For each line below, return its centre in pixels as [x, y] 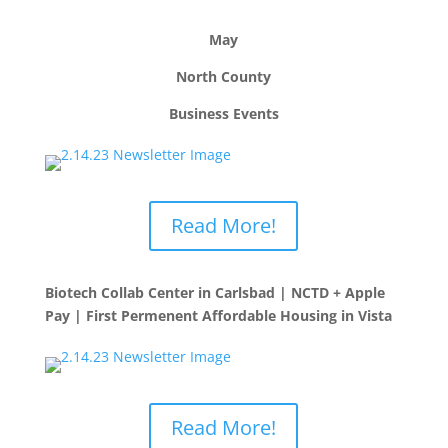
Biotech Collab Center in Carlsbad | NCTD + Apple [214, 292]
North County [224, 76]
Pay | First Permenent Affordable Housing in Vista [218, 315]
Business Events [225, 113]
